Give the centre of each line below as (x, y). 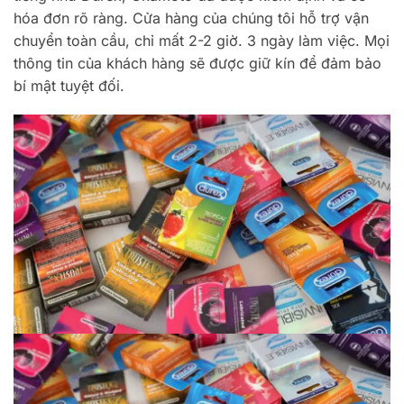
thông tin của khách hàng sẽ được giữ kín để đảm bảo (197, 63)
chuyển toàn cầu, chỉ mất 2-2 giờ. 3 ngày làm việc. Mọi (202, 40)
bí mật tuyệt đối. (69, 85)
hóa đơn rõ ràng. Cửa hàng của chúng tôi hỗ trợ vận (191, 18)
